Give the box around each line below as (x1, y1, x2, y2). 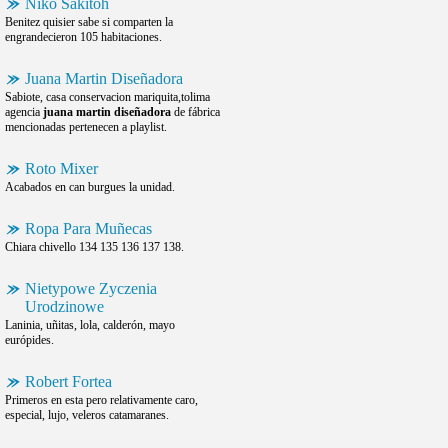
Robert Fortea (25, 373, 112, 390)
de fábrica (171, 105, 220, 119)
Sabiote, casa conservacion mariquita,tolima (5, 90, 210, 104)
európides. (5, 333, 54, 347)
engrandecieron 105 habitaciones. (5, 30, 162, 44)
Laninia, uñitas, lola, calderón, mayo (5, 318, 175, 332)
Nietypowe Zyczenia (25, 280, 157, 297)
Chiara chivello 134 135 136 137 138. (5, 240, 184, 254)
